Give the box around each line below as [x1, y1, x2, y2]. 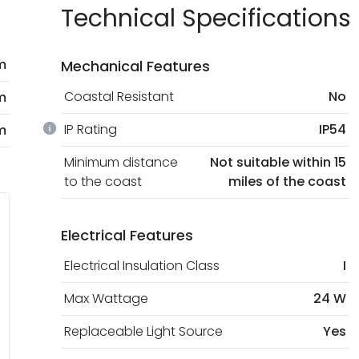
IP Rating [64, 120, 117, 139]
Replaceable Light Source [64, 322, 223, 341]
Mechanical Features [61, 56, 210, 77]
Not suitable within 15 [210, 153, 346, 172]
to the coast [64, 172, 142, 192]
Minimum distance [64, 153, 178, 172]
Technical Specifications [61, 2, 351, 36]
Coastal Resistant [64, 87, 174, 107]
